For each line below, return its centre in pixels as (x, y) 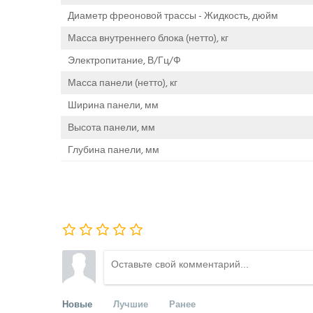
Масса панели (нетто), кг (123, 82)
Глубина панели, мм (114, 150)
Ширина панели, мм (113, 105)
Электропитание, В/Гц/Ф (124, 60)
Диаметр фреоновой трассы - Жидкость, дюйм (173, 15)
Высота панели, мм (111, 127)
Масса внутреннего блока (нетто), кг (148, 38)
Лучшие (131, 303)
